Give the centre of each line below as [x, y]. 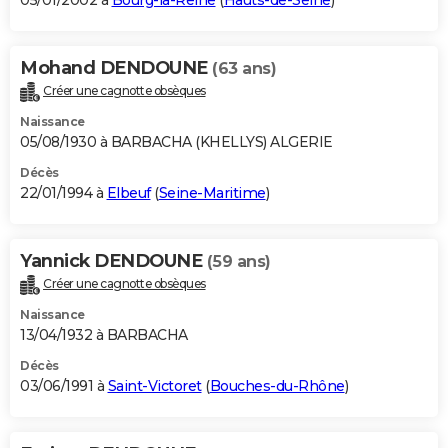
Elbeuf [128, 193]
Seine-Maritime [212, 193]
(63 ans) [244, 69]
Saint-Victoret [154, 385]
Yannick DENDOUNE [113, 261]
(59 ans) [238, 262]
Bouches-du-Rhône [277, 385]
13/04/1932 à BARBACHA [104, 334]
